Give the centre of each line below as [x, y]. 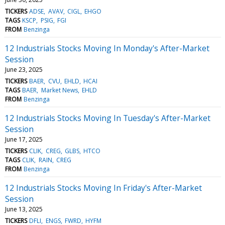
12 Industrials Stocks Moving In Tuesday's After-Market [108, 118]
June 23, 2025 [24, 69]
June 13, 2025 [24, 209]
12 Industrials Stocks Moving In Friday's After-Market [103, 188]
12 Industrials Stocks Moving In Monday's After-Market [107, 48]
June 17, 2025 [24, 139]
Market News [59, 90]
